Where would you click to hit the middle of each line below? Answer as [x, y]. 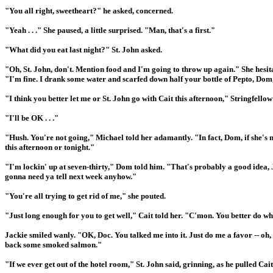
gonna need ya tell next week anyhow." [71, 177]
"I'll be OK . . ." [32, 118]
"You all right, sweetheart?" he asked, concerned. [89, 11]
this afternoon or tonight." [50, 147]
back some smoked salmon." [53, 245]
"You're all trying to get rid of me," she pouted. [85, 196]
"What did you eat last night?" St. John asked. [83, 50]
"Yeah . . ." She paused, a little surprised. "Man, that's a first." [110, 30]
